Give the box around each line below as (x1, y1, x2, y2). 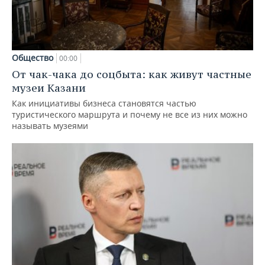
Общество (12, 51, 53, 63)
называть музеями (12, 119, 88, 131)
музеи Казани (12, 80, 86, 95)
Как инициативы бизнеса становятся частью (12, 97, 196, 109)
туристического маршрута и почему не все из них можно (12, 108, 247, 120)
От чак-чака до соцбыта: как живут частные (12, 67, 251, 81)
